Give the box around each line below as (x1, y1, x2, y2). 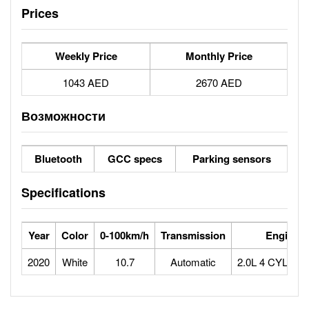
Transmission (161, 228, 226, 243)
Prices (21, 4, 59, 22)
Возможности (21, 107, 106, 125)
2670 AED (195, 75, 242, 90)
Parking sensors (192, 151, 271, 166)
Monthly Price (185, 48, 252, 63)
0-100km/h (100, 228, 149, 243)
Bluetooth (34, 151, 82, 166)
